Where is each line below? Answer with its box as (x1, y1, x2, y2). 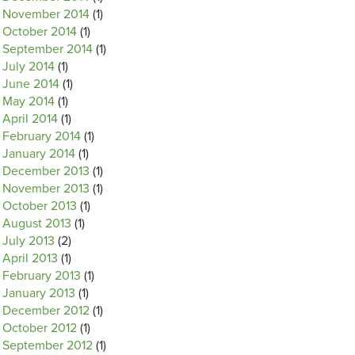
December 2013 (2, 163, 90, 179)
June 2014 (2, 76, 59, 92)
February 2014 (2, 128, 81, 144)
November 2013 (2, 181, 90, 197)
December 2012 (2, 303, 90, 319)
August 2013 (2, 216, 71, 231)
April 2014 (2, 111, 58, 127)
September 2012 (2, 338, 93, 353)
